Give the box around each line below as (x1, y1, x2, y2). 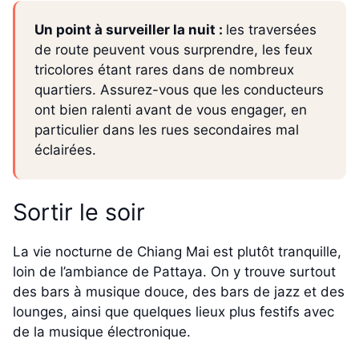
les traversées (226, 22, 317, 38)
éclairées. (34, 142, 96, 159)
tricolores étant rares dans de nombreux (34, 62, 294, 79)
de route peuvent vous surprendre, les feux (34, 42, 313, 58)
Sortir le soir (13, 198, 145, 227)
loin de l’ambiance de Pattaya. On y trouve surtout (13, 264, 336, 280)
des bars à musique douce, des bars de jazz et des (13, 284, 345, 301)
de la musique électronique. (13, 324, 191, 341)
